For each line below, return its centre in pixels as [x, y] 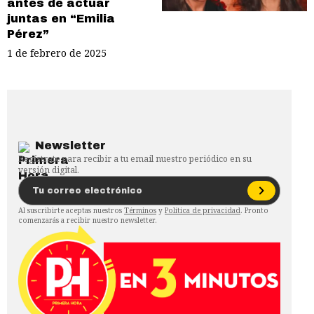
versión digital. [49, 170]
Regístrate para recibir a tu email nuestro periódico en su [135, 158]
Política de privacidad [203, 210]
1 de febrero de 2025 [57, 53]
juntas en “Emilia [61, 18]
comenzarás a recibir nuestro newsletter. [88, 220]
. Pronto [254, 210]
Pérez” [28, 34]
